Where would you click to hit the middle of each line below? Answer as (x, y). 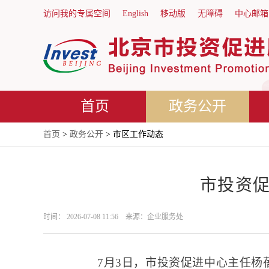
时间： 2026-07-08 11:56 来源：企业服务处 (113, 217)
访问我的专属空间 (77, 14)
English (135, 14)
